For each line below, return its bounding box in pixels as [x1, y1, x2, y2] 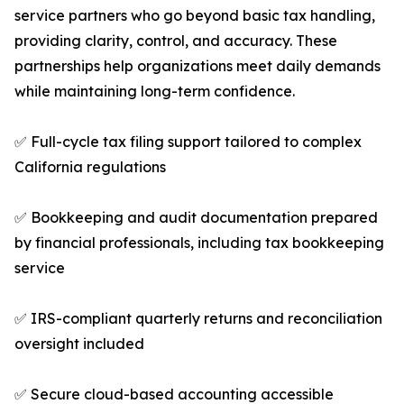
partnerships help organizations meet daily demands [14, 57, 381, 76]
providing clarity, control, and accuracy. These [14, 32, 337, 50]
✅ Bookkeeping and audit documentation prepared [14, 208, 378, 227]
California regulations [14, 158, 166, 177]
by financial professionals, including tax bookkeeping [14, 234, 384, 252]
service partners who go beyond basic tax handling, [14, 6, 375, 25]
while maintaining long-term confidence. [14, 82, 295, 101]
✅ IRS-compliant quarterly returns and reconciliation [14, 309, 382, 328]
